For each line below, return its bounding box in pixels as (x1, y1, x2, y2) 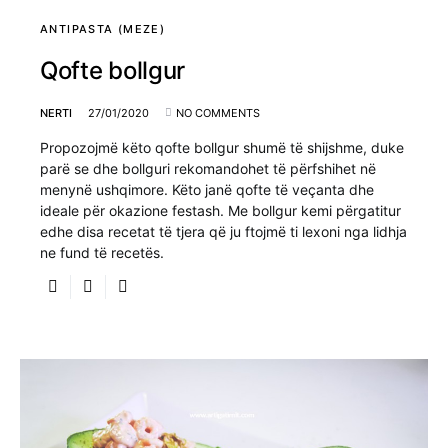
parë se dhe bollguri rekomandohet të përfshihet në (40, 159, 376, 177)
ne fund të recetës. (40, 243, 164, 261)
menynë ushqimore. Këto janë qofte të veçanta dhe (40, 180, 374, 198)
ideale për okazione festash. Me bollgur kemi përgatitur (40, 201, 401, 219)
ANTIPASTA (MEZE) (40, 21, 165, 36)
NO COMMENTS (176, 105, 260, 120)
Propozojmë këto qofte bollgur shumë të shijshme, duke (40, 138, 404, 156)
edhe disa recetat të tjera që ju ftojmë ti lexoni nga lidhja (40, 222, 407, 240)
